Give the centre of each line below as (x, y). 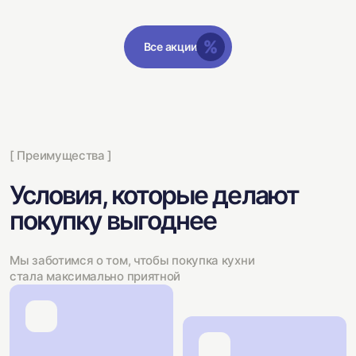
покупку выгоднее (113, 221)
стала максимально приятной (95, 276)
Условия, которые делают (154, 195)
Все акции (170, 46)
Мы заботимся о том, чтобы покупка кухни (132, 260)
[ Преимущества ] (61, 155)
